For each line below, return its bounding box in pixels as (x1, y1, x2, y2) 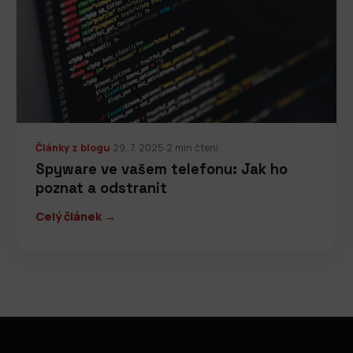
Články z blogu (35, 140, 110, 154)
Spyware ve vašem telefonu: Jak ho (35, 160, 288, 179)
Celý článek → (35, 209, 116, 225)
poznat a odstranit (35, 179, 167, 198)
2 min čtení (166, 140, 218, 154)
